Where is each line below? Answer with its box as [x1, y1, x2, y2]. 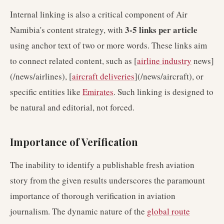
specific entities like [10, 86, 82, 97]
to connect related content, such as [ [10, 55, 137, 66]
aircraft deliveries [72, 70, 134, 82]
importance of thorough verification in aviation [10, 190, 175, 201]
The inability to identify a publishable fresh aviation [10, 159, 194, 170]
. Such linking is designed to [113, 86, 213, 97]
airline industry [137, 55, 191, 66]
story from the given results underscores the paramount [10, 174, 205, 186]
